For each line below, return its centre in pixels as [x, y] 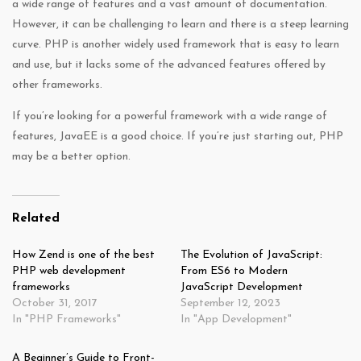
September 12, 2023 [230, 304]
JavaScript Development [242, 288]
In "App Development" [236, 320]
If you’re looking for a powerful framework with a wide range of [170, 117]
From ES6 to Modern [234, 272]
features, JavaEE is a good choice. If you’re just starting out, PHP [178, 137]
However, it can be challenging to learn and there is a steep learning [180, 25]
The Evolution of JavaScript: [251, 255]
